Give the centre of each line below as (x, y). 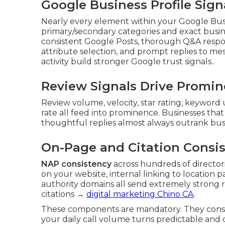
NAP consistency (76, 164)
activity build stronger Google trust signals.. (128, 62)
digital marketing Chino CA (140, 194)
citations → (64, 194)
